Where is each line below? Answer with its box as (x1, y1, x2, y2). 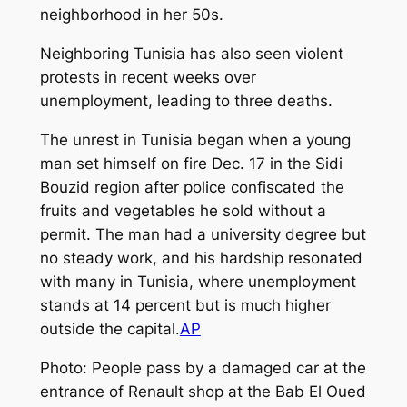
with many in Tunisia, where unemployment (39, 273, 356, 292)
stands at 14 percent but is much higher (39, 296, 331, 315)
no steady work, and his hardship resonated (39, 249, 362, 268)
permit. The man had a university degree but (39, 225, 366, 244)
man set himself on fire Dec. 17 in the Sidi (39, 154, 342, 174)
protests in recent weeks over (39, 68, 256, 87)
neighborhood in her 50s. (39, 5, 223, 25)
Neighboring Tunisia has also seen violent (39, 45, 343, 64)
